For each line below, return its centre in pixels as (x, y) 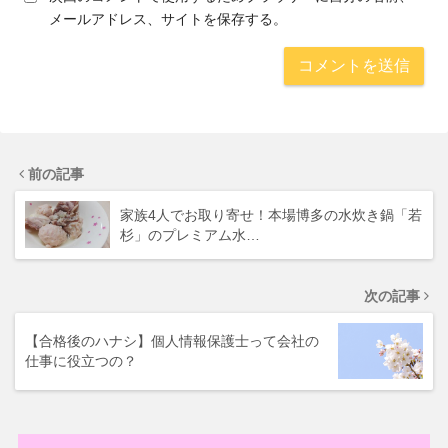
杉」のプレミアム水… (190, 234)
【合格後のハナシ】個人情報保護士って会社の (172, 340)
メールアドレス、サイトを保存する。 (168, 18)
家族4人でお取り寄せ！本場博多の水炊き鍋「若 (271, 214)
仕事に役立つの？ (81, 360)
